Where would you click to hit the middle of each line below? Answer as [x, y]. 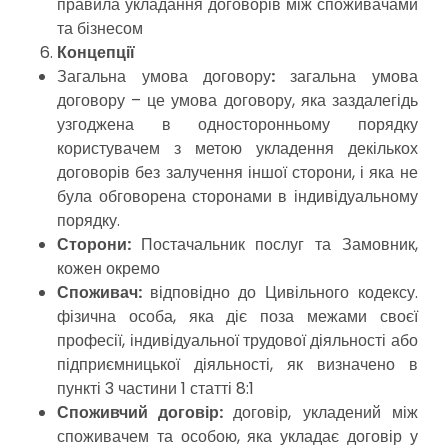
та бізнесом [100, 28]
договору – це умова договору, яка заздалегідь [237, 100]
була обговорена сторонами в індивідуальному [237, 196]
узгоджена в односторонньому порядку [237, 124]
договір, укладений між [325, 412]
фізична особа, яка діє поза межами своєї [237, 316]
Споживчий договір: [145, 412]
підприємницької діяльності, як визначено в [237, 364]
